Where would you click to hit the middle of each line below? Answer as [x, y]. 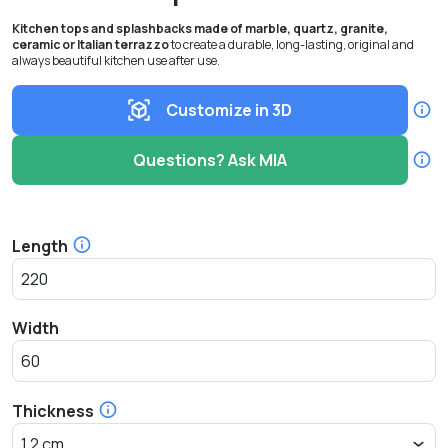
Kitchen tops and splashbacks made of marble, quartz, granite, [200, 29]
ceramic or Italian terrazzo [91, 45]
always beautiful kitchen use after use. [116, 61]
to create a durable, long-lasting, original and [292, 45]
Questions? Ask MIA [210, 160]
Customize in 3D [229, 110]
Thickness [53, 411]
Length [40, 246]
